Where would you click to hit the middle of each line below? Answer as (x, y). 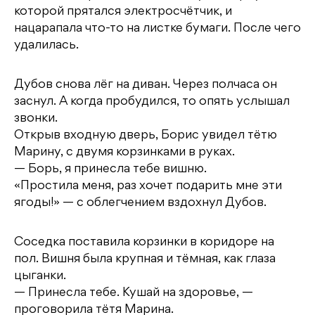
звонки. (36, 119)
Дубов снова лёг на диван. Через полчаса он (146, 85)
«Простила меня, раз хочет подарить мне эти (148, 187)
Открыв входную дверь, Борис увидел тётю (146, 136)
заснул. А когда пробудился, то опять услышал (152, 102)
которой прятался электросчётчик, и (123, 12)
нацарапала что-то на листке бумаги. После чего (157, 29)
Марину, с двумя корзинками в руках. (124, 153)
